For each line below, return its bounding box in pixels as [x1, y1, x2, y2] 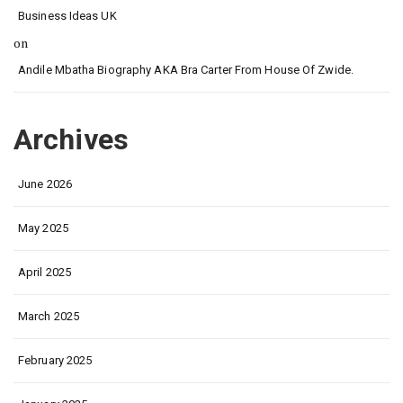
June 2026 [18, 177, 72, 192]
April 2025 [18, 265, 71, 280]
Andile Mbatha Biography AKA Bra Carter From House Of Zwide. [18, 63, 354, 77]
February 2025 [18, 354, 93, 368]
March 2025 [18, 309, 79, 324]
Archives [13, 122, 129, 157]
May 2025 [18, 221, 68, 236]
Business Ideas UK [18, 9, 117, 23]
